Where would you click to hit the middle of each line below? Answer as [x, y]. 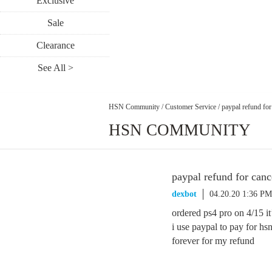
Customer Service [191, 107]
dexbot [184, 194]
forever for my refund [213, 241]
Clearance [55, 45]
